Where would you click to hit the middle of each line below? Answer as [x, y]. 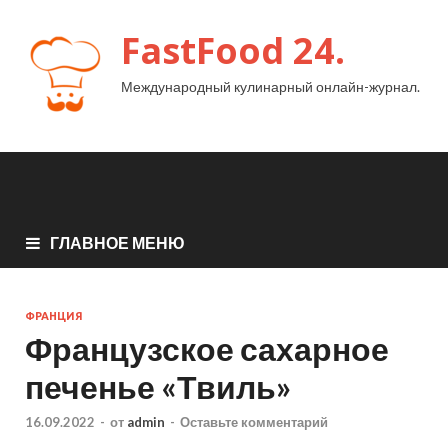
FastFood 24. [233, 50]
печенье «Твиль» [158, 386]
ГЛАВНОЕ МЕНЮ [117, 242]
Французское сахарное [207, 348]
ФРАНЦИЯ [54, 315]
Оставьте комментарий [254, 422]
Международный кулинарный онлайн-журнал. [270, 86]
